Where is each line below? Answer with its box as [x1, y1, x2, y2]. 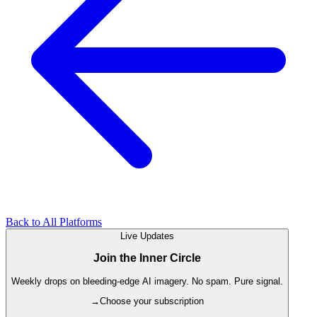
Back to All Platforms [6, 215, 102, 228]
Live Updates [120, 230, 174, 241]
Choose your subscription [100, 296, 204, 307]
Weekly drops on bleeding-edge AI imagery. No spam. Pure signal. [11, 275, 283, 287]
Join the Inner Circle [93, 252, 201, 265]
